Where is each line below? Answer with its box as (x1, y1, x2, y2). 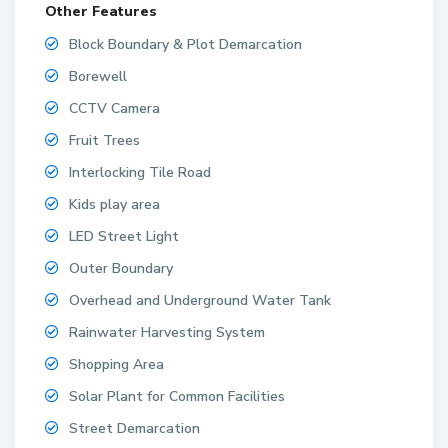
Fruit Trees (69, 131, 141, 151)
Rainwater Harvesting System (69, 323, 266, 343)
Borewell (69, 67, 128, 87)
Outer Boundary (69, 259, 174, 279)
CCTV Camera (69, 99, 161, 119)
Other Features (45, 2, 158, 22)
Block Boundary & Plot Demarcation (69, 35, 303, 55)
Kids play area (69, 195, 161, 215)
